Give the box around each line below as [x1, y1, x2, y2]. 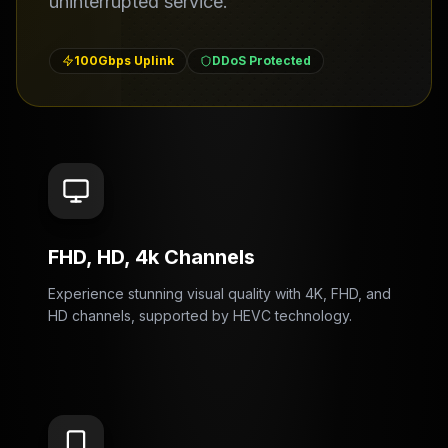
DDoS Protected [212, 53, 311, 68]
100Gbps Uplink [74, 53, 174, 68]
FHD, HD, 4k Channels [48, 245, 255, 269]
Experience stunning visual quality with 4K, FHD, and [48, 285, 391, 302]
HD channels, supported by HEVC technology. [48, 307, 352, 324]
